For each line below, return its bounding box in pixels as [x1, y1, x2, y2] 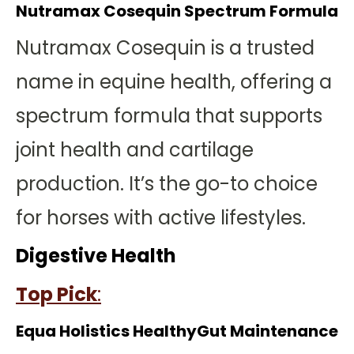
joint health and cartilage [16, 137, 254, 163]
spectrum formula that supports [16, 103, 322, 129]
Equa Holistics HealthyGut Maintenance [16, 320, 338, 342]
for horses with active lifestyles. [16, 205, 306, 231]
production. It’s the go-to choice [16, 171, 318, 197]
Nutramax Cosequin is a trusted [16, 35, 314, 61]
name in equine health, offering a [16, 69, 332, 95]
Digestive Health [16, 243, 176, 269]
